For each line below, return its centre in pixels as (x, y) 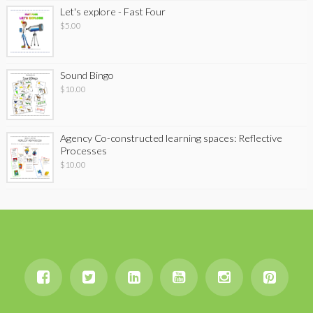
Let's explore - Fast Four (113, 12)
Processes (84, 150)
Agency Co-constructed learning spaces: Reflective (172, 138)
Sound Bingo (87, 75)
